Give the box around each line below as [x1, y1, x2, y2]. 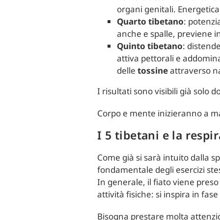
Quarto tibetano [117, 16, 184, 27]
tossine [137, 65, 168, 76]
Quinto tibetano [117, 40, 183, 52]
